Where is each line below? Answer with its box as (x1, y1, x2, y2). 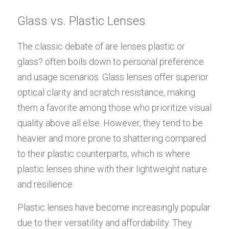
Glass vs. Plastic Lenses (17, 14, 146, 29)
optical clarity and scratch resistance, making (17, 87, 195, 98)
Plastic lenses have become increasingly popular (17, 202, 211, 213)
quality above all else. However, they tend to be (17, 118, 203, 129)
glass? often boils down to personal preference (17, 56, 204, 67)
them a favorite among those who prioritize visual (17, 102, 212, 113)
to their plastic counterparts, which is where (17, 148, 190, 159)
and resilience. (17, 179, 74, 190)
